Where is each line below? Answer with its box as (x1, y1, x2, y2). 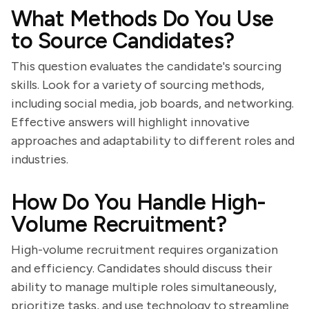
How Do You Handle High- (11, 189, 266, 215)
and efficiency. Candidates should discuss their (11, 261, 272, 276)
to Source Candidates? (11, 28, 235, 54)
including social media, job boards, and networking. (11, 96, 294, 111)
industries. (11, 152, 68, 167)
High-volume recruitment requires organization (11, 242, 278, 257)
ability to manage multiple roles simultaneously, (11, 279, 277, 295)
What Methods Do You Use (11, 6, 274, 32)
